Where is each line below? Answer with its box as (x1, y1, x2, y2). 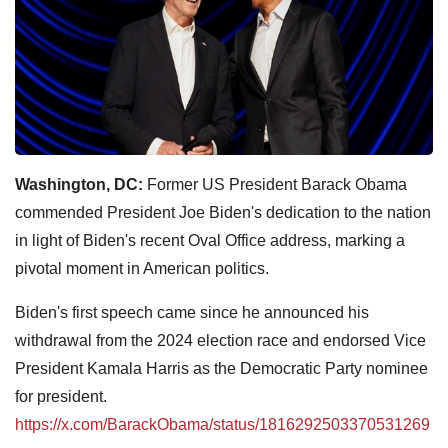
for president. (15, 387, 107, 405)
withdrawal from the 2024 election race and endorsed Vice (15, 331, 426, 349)
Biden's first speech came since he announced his (15, 303, 369, 321)
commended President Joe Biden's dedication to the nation (15, 203, 431, 221)
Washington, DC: (15, 175, 143, 193)
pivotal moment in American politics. (15, 259, 269, 277)
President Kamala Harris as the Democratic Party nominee (15, 359, 428, 377)
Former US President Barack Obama (143, 175, 407, 193)
